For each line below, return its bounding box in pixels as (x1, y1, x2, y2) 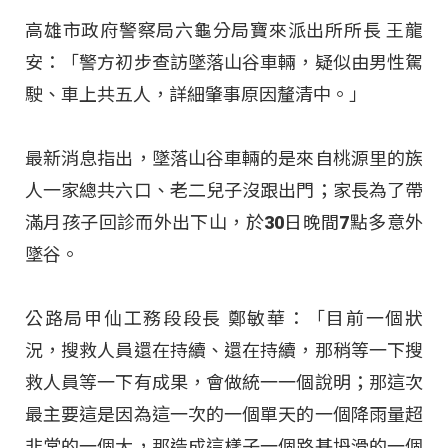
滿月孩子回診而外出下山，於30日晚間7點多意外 (25, 212, 423, 234)
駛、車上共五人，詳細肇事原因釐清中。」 (25, 83, 367, 105)
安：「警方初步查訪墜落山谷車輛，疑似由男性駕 (25, 51, 423, 73)
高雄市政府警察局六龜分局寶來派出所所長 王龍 (25, 19, 423, 41)
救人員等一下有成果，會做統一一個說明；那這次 (25, 372, 423, 394)
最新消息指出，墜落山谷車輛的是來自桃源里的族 (25, 148, 423, 170)
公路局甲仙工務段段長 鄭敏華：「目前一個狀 (25, 308, 423, 330)
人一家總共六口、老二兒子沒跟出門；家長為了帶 (25, 180, 423, 202)
